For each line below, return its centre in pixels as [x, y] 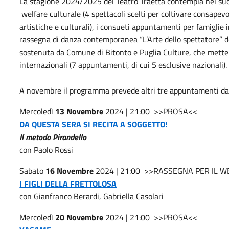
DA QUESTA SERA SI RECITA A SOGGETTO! [94, 124]
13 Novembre [79, 111]
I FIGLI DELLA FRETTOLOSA [68, 184]
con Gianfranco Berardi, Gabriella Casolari [92, 196]
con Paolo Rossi [47, 150]
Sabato [33, 171]
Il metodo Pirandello [53, 137]
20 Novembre [79, 217]
